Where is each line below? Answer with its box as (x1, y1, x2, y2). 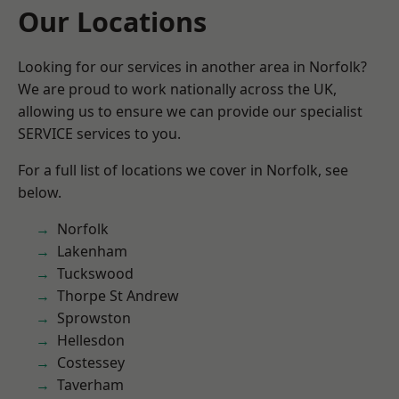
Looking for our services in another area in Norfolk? (18, 57, 367, 77)
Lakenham (57, 241, 127, 261)
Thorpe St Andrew (57, 286, 179, 305)
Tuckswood (57, 264, 134, 283)
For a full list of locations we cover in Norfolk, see (18, 160, 348, 180)
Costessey (57, 353, 125, 372)
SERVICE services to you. (18, 124, 181, 143)
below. (18, 183, 61, 202)
